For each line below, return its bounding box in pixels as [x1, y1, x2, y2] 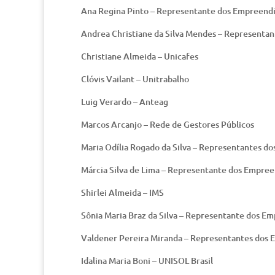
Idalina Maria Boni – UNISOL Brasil [81, 255, 213, 266]
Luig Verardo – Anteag [81, 96, 168, 107]
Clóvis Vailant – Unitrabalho [81, 73, 189, 85]
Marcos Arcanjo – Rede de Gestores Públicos [81, 118, 254, 130]
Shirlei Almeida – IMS [81, 187, 164, 198]
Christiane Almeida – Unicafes [81, 50, 198, 62]
